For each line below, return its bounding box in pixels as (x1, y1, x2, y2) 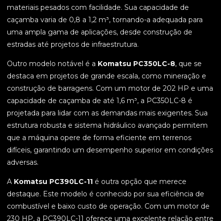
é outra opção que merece (93, 177, 186, 186)
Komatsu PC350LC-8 (98, 59, 175, 69)
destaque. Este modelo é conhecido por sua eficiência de (7, 189, 204, 199)
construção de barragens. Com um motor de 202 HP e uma (7, 84, 213, 93)
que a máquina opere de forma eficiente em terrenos (7, 133, 191, 143)
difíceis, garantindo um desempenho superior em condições (7, 146, 213, 155)
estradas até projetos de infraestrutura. (7, 40, 139, 49)
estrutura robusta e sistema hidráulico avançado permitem (7, 121, 208, 130)
